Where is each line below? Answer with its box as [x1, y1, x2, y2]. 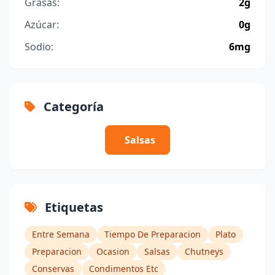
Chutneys [185, 245, 223, 257]
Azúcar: [25, 17, 59, 31]
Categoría [41, 98, 104, 115]
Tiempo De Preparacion [104, 228, 201, 240]
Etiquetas [42, 198, 103, 215]
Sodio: [25, 39, 53, 53]
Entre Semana [32, 228, 90, 240]
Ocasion [96, 245, 130, 257]
